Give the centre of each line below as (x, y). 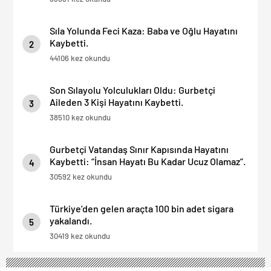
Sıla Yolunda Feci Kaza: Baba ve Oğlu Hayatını (144, 30)
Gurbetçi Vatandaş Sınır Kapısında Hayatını (139, 149)
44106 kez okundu (80, 58)
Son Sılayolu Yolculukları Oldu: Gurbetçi (132, 90)
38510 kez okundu (80, 117)
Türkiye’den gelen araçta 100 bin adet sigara (142, 208)
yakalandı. (71, 220)
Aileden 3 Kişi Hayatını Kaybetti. (116, 102)
